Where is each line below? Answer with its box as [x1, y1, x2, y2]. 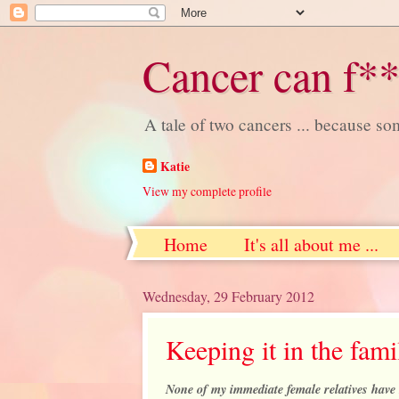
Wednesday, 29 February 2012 [142, 286, 314, 305]
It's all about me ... [244, 232, 379, 256]
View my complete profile [142, 182, 272, 199]
